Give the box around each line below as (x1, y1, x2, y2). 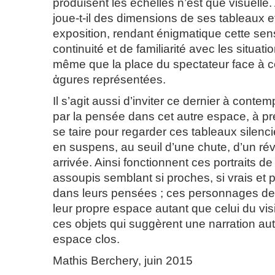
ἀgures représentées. (53, 73, 166, 86)
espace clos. (53, 233, 120, 246)
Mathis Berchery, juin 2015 (53, 254, 193, 267)
